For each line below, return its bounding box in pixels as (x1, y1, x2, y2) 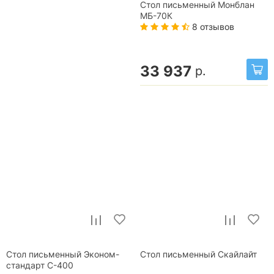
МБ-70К (140, 10, 172, 21)
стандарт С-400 (6, 261, 73, 271)
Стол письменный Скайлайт (140, 250, 257, 260)
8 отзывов (190, 21, 234, 32)
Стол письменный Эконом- (6, 250, 119, 260)
